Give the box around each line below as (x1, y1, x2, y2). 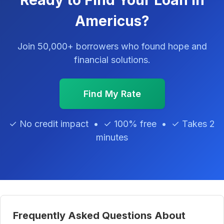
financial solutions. (73, 54, 150, 65)
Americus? (74, 12, 149, 30)
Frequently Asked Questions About (13, 209, 185, 222)
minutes (96, 132, 128, 143)
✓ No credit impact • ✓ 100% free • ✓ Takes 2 (9, 118, 215, 129)
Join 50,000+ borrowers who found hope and (17, 41, 207, 52)
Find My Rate (83, 88, 141, 99)
